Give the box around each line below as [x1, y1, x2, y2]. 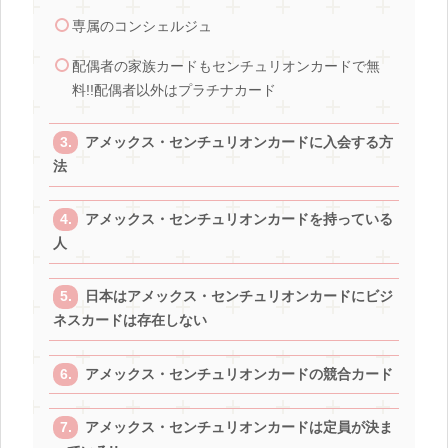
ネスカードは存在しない [52, 313, 207, 329]
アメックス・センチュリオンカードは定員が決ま [85, 419, 394, 435]
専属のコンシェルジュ [71, 18, 212, 34]
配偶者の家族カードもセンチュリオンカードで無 [71, 58, 380, 74]
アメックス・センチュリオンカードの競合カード [85, 366, 394, 382]
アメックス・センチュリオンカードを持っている [85, 212, 394, 228]
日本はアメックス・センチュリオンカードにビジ [85, 289, 394, 305]
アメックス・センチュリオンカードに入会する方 [85, 134, 394, 150]
